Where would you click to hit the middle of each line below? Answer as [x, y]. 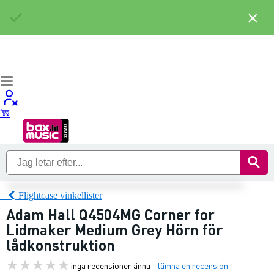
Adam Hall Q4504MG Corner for [110, 214]
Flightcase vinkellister [60, 195]
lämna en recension [193, 265]
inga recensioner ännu [111, 265]
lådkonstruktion [61, 245]
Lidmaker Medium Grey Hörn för [114, 230]
